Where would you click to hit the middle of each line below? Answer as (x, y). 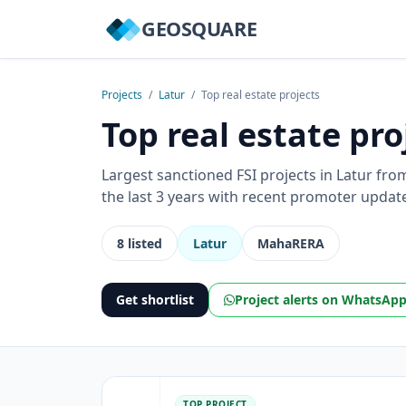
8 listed (140, 243)
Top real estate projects (261, 95)
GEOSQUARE (199, 29)
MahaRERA (291, 243)
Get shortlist (155, 300)
